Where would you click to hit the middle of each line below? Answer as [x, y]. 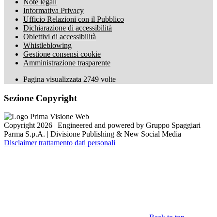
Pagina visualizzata [53, 79]
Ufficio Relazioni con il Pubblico [74, 19]
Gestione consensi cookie [62, 54]
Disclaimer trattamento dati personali [60, 143]
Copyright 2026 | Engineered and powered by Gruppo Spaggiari [102, 125]
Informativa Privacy [54, 10]
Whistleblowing [47, 45]
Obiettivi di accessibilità [60, 37]
